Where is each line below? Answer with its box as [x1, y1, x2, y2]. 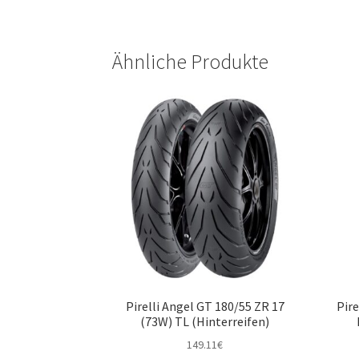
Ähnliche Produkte [112, 48, 269, 75]
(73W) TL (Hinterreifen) [140, 313, 270, 329]
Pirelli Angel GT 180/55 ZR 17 [125, 297, 284, 314]
